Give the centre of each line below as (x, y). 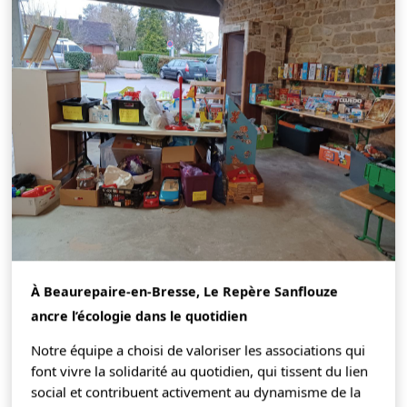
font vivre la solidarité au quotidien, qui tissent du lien (200, 368)
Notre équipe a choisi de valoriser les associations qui (199, 347)
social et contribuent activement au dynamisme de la (196, 389)
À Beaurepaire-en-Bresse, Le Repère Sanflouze (185, 289)
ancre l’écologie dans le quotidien (139, 313)
